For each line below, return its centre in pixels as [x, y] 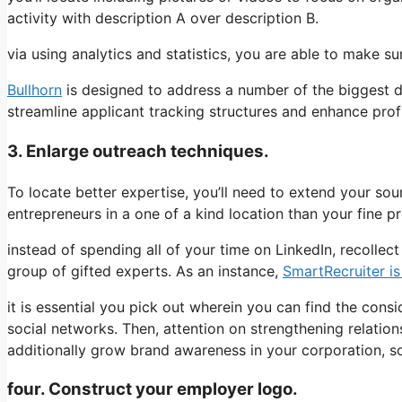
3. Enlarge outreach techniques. [138, 151]
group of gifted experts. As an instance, [145, 271]
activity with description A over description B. [163, 18]
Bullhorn [35, 90]
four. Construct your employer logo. [153, 389]
